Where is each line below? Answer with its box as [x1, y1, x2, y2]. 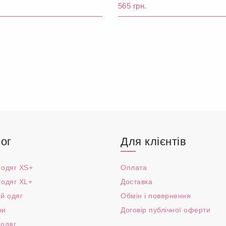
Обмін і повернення [121, 192, 191, 200]
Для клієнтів [121, 135, 186, 148]
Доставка [121, 178, 152, 186]
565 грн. [118, 2, 147, 10]
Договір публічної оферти [121, 206, 210, 214]
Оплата [121, 163, 147, 172]
